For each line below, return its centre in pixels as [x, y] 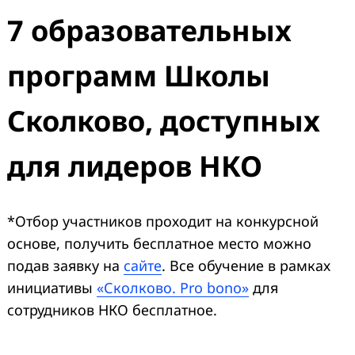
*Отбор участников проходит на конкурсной [163, 221]
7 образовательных [149, 31]
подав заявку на [65, 266]
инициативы [52, 288]
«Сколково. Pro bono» [173, 288]
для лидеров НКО [135, 166]
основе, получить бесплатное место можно [159, 244]
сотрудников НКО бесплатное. [112, 310]
